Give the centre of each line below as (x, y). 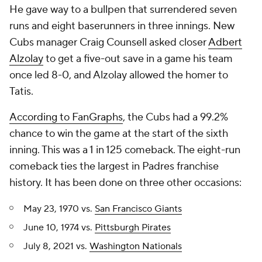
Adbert (225, 42)
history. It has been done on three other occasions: (125, 183)
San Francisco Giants (138, 209)
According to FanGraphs (66, 117)
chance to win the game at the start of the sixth (119, 134)
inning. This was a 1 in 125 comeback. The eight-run (125, 150)
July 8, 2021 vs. (56, 246)
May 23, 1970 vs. (59, 209)
